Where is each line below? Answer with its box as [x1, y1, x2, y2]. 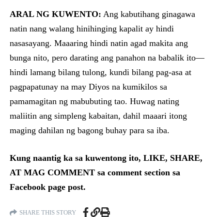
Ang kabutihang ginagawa [101, 9, 195, 19]
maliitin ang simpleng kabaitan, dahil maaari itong [10, 111, 187, 121]
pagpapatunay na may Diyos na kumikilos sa [10, 82, 167, 92]
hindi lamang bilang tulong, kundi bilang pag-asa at [10, 67, 191, 77]
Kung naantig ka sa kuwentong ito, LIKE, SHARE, [10, 153, 202, 163]
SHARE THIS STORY [19, 208, 76, 216]
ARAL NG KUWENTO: [10, 9, 101, 19]
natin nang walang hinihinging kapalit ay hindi [10, 24, 174, 34]
